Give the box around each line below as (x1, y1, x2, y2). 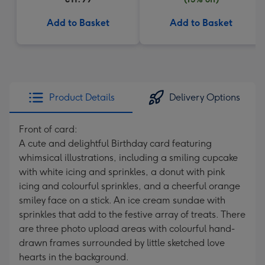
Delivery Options (169, 92, 240, 103)
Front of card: (19, 124, 77, 135)
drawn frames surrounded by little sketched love (19, 237, 225, 248)
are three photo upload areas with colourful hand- (19, 223, 235, 234)
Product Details (49, 92, 115, 103)
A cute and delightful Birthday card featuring (19, 138, 212, 149)
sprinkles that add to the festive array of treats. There (19, 209, 245, 220)
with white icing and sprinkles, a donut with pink (19, 166, 225, 177)
